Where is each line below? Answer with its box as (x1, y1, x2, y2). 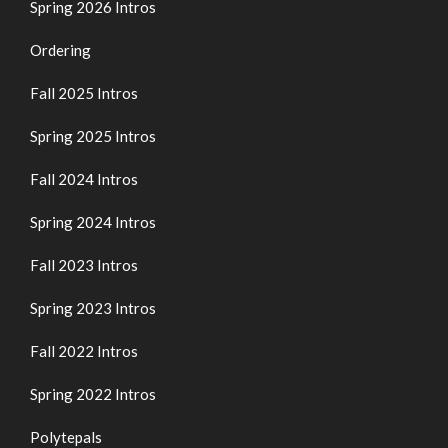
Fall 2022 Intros (30, 341, 138, 360)
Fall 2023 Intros (30, 255, 138, 274)
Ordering (30, 40, 91, 59)
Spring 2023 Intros (30, 298, 156, 317)
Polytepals (30, 427, 102, 446)
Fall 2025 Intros (30, 83, 138, 102)
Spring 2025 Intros (30, 126, 156, 145)
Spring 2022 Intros (30, 384, 156, 403)
